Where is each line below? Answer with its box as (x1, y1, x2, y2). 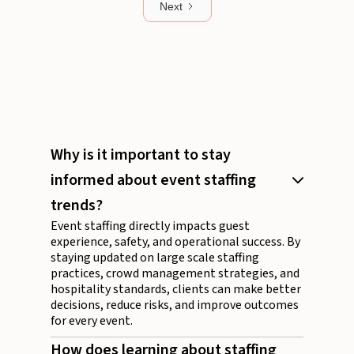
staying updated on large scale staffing (51, 249, 259, 267)
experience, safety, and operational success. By (51, 233, 300, 251)
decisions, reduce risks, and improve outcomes (51, 296, 299, 314)
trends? (51, 194, 103, 217)
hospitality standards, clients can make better (51, 281, 301, 299)
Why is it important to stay (51, 144, 231, 167)
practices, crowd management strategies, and (51, 265, 299, 283)
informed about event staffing (51, 169, 256, 192)
